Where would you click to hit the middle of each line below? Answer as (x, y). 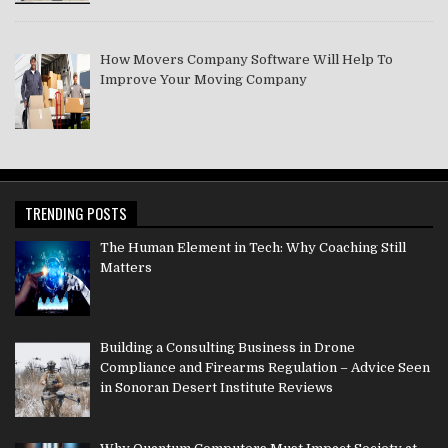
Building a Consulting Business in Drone (227, 348)
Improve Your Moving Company (203, 79)
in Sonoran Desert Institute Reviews (216, 388)
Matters (125, 267)
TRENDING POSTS (76, 212)
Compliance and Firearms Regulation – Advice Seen (264, 368)
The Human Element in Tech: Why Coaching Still (252, 247)
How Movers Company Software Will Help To (246, 59)
